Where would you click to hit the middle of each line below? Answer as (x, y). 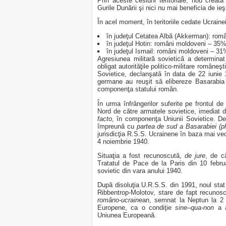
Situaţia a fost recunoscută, (141, 155)
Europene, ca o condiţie (136, 208)
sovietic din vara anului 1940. (140, 171)
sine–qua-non (195, 208)
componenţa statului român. (138, 89)
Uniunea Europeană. (127, 215)
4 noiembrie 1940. (123, 141)
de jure (195, 155)
